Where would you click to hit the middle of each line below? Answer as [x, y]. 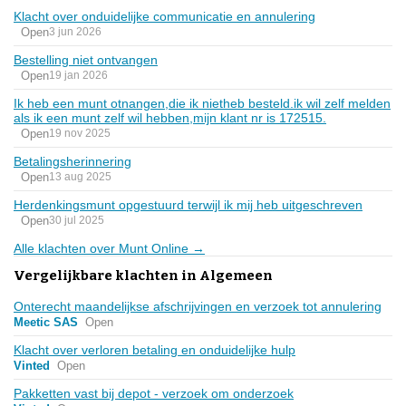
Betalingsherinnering [72, 161]
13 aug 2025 [80, 177]
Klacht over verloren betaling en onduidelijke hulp [155, 349]
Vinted [32, 365]
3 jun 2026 [75, 32]
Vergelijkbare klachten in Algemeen [143, 275]
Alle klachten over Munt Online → [109, 248]
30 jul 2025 [77, 221]
